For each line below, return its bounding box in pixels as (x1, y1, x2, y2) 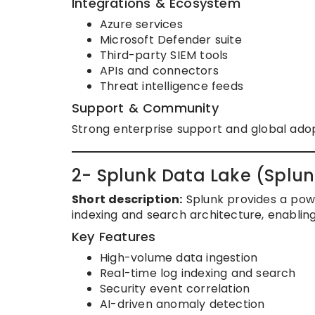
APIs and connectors (100, 63, 219, 79)
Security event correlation (100, 281, 250, 297)
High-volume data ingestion (100, 250, 258, 266)
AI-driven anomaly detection (100, 296, 265, 313)
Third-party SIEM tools (100, 47, 229, 64)
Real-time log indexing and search (100, 265, 296, 282)
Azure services (100, 16, 183, 33)
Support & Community (72, 99, 219, 117)
